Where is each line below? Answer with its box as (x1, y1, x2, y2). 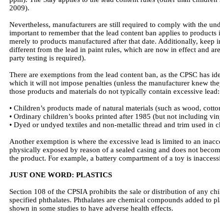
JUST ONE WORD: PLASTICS (9, 171, 112, 179)
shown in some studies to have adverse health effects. (9, 204, 173, 212)
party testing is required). (9, 54, 86, 62)
